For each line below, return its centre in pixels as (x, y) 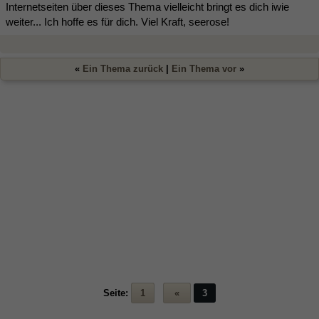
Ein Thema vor (204, 69)
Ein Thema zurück (123, 69)
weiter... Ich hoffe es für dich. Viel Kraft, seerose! (117, 22)
